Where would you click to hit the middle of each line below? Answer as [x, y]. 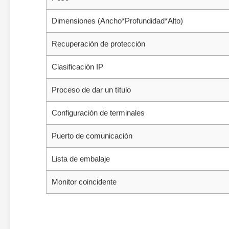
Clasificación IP [77, 67]
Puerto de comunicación [92, 136]
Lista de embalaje [81, 159]
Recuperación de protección [98, 44]
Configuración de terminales [98, 113]
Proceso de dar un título [91, 90]
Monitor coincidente [84, 182]
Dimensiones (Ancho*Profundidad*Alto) [117, 21]
